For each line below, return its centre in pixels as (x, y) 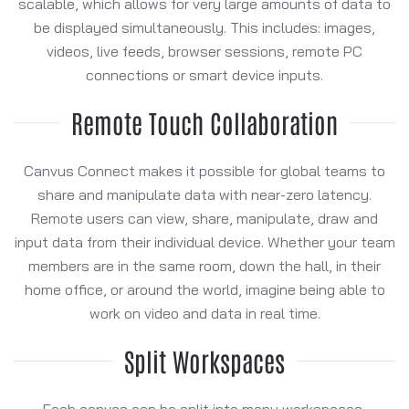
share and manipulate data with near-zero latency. (204, 194)
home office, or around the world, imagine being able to (204, 289)
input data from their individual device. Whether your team (204, 241)
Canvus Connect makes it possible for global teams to (204, 170)
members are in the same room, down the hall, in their (204, 265)
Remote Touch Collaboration (204, 122)
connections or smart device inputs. (204, 74)
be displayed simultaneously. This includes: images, (204, 27)
